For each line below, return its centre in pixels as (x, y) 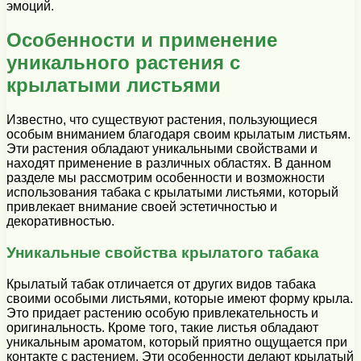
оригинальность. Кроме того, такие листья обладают (162, 327)
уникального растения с (123, 63)
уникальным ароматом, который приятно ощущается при (177, 342)
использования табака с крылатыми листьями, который (172, 193)
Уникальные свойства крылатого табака (163, 253)
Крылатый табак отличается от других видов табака (161, 284)
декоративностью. (60, 222)
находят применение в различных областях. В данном (169, 164)
